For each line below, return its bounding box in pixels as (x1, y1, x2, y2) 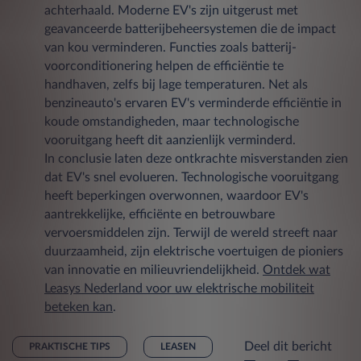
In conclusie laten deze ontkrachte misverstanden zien (44, 151, 348, 165)
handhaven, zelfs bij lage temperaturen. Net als (44, 77, 308, 91)
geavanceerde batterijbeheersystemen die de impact (44, 22, 336, 35)
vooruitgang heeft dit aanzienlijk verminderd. (44, 133, 296, 147)
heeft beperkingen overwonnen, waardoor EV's (44, 189, 309, 202)
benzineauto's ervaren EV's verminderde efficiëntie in (44, 96, 342, 110)
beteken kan (44, 300, 113, 313)
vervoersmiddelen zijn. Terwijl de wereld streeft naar (44, 226, 338, 239)
